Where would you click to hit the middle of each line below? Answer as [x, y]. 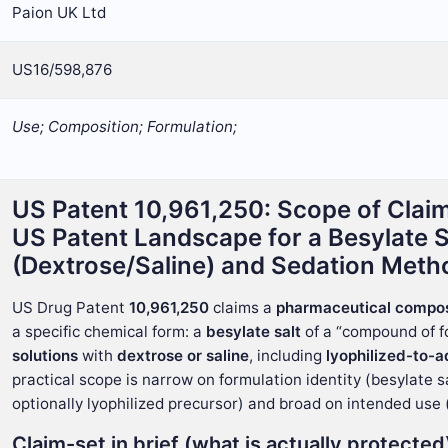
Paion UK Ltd [59, 12]
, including [287, 355]
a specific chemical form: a [109, 331]
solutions [45, 355]
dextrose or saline [183, 355]
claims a [242, 307]
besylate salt [253, 331]
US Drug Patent [70, 307]
